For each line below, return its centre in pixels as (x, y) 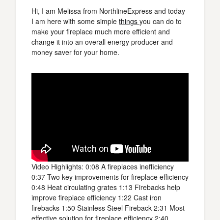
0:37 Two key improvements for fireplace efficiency (110, 177)
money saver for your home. (75, 52)
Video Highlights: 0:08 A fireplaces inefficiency (103, 166)
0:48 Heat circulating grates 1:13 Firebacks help (106, 187)
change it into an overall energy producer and (102, 42)
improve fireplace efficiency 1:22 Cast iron (96, 197)
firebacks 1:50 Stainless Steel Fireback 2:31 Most (108, 208)
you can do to (161, 21)
